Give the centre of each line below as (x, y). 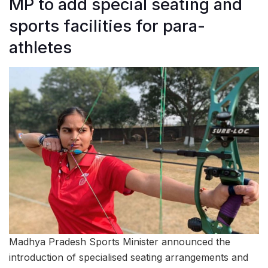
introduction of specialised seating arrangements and (129, 257)
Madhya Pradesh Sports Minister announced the (120, 241)
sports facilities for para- (107, 26)
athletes (40, 48)
